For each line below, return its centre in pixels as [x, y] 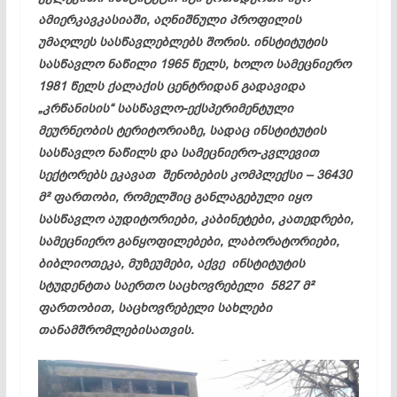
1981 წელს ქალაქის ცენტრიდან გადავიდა [171, 86]
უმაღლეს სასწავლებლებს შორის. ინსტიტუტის [182, 42]
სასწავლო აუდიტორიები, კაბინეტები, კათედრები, [195, 219]
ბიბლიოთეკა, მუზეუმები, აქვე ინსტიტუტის [171, 263]
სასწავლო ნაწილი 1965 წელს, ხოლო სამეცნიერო [194, 64]
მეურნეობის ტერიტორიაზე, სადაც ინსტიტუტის [182, 130]
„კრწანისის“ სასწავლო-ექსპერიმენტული [165, 108]
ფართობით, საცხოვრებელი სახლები [155, 307]
